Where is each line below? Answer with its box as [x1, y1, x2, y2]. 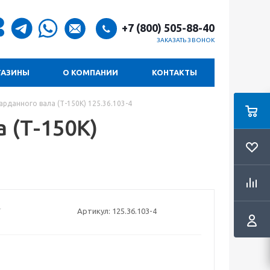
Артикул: [77, 206, 110, 215]
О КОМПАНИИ [63, 68, 118, 77]
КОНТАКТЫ [152, 68, 197, 77]
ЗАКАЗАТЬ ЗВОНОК [156, 36, 215, 43]
